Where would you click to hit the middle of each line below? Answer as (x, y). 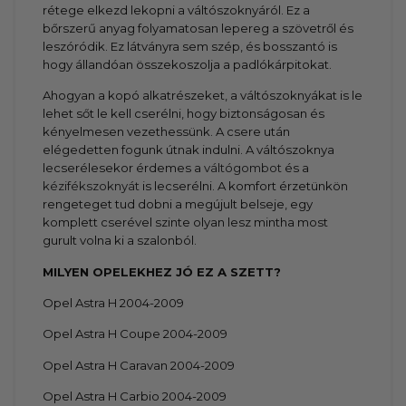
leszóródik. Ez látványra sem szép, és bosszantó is (190, 46)
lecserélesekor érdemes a (124, 168)
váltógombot (243, 168)
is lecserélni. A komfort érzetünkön (244, 186)
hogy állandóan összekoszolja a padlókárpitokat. (188, 64)
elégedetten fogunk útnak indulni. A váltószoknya (189, 150)
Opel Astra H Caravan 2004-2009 (139, 365)
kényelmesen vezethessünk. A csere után (167, 132)
